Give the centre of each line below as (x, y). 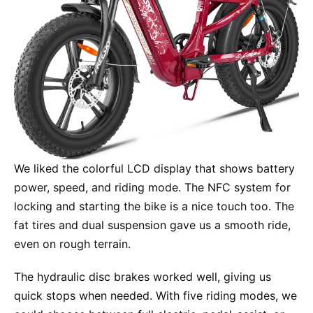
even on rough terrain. (72, 243)
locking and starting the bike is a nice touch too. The (154, 206)
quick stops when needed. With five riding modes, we (155, 295)
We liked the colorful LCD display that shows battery (154, 168)
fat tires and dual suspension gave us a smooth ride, (152, 225)
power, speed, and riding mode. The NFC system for (152, 187)
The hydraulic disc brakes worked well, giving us (143, 276)
